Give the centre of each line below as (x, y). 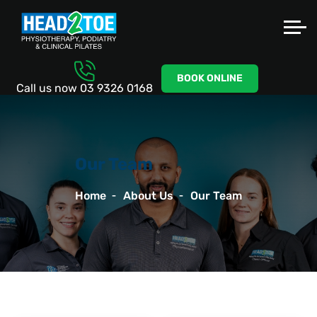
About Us (148, 196)
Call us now (47, 88)
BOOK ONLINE (210, 79)
